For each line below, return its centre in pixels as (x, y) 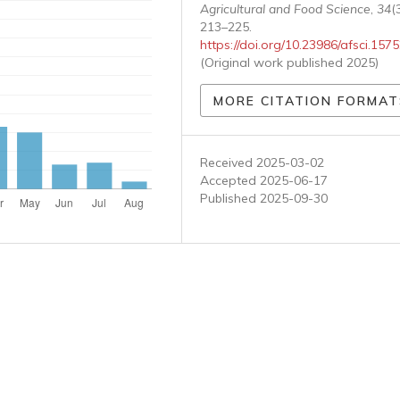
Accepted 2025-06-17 (264, 180)
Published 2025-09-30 (264, 198)
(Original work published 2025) (289, 62)
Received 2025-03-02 (262, 162)
